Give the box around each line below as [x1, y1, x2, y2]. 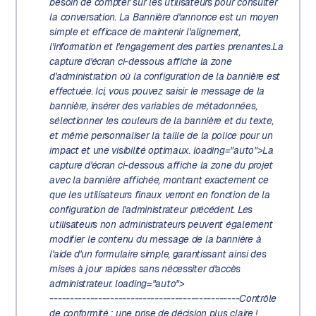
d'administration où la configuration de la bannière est [49, 70, 281, 83]
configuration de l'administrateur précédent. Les [49, 203, 253, 217]
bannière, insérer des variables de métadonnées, [49, 99, 257, 113]
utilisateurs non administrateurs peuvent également [49, 218, 273, 231]
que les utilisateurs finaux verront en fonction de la [49, 188, 270, 202]
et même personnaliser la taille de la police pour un [49, 129, 273, 142]
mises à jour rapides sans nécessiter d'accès [49, 262, 241, 276]
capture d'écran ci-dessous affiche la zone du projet [49, 159, 273, 172]
